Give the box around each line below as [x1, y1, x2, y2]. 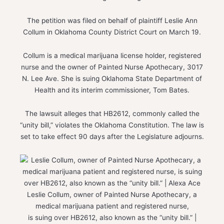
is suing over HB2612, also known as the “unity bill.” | [27, 213, 196, 221]
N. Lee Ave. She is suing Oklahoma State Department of [22, 74, 202, 82]
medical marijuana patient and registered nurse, [35, 201, 189, 210]
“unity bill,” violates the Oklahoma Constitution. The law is [20, 120, 204, 129]
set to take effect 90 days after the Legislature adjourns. [20, 132, 204, 140]
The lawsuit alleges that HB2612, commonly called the [24, 109, 199, 117]
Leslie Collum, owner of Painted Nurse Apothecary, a [27, 190, 197, 198]
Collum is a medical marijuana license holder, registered [23, 51, 201, 59]
